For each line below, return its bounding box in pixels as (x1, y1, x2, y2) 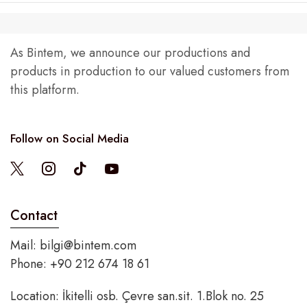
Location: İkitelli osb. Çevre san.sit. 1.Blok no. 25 (10, 287, 264, 306)
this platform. (10, 81, 79, 99)
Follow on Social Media (10, 130, 129, 147)
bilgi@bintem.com (40, 236, 136, 254)
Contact (10, 205, 58, 225)
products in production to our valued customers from (10, 62, 289, 80)
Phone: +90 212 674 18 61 (10, 254, 149, 273)
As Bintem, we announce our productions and (10, 44, 250, 62)
